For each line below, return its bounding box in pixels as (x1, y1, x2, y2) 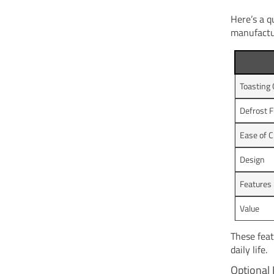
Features (240, 177, 272, 190)
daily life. (231, 242, 268, 257)
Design (240, 152, 265, 166)
